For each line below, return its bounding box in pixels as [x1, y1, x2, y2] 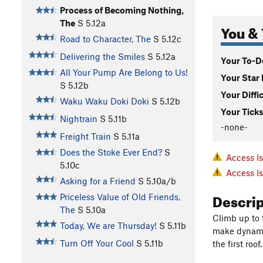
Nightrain [59, 113, 97, 124]
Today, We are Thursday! [59, 220, 157, 231]
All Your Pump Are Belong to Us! [59, 67, 188, 78]
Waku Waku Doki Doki [59, 96, 149, 107]
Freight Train [59, 131, 111, 142]
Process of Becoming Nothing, [59, 5, 184, 16]
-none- [221, 121, 248, 132]
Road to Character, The [59, 33, 151, 45]
